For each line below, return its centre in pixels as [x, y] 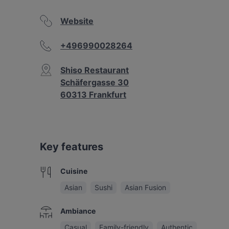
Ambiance [78, 211]
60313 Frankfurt [93, 95]
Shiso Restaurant [95, 70]
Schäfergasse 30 [95, 82]
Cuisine [74, 171]
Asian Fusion [145, 187]
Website [77, 21]
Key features [72, 147]
